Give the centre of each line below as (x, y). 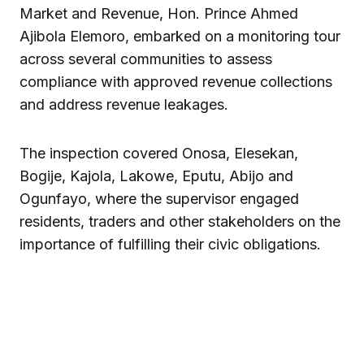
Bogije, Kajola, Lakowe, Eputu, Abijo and (156, 176)
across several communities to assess (146, 59)
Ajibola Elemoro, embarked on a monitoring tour (180, 37)
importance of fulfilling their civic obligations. (170, 245)
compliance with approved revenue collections (176, 82)
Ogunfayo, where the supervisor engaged (159, 199)
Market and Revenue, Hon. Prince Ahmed (159, 14)
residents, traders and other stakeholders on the (180, 222)
